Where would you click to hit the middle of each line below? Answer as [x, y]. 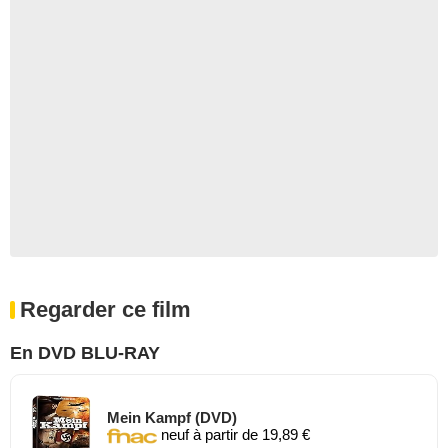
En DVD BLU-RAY [85, 353]
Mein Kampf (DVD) [172, 417]
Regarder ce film [105, 309]
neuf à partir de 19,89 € [233, 434]
